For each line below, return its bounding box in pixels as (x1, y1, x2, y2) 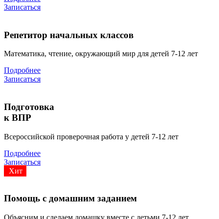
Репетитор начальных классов (4, 29, 133, 40)
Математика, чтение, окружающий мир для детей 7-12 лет (4, 49, 198, 58)
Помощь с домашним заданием (4, 193, 137, 204)
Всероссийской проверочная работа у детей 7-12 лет (4, 132, 178, 141)
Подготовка (4, 102, 54, 112)
